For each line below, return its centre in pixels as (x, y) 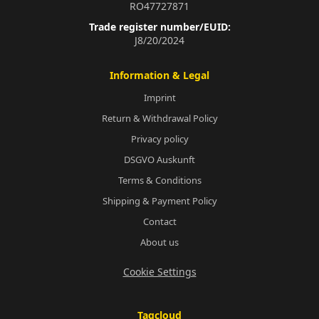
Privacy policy (159, 139)
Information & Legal (159, 75)
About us (159, 242)
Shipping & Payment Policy (159, 201)
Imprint (159, 98)
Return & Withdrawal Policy (159, 119)
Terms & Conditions (159, 181)
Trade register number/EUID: (159, 27)
